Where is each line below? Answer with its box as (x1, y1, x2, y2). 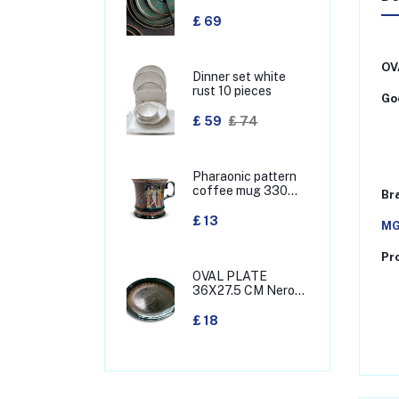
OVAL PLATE (192, 268, 268, 283)
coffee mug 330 (192, 183, 289, 198)
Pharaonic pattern (192, 168, 297, 183)
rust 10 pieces (192, 83, 273, 98)
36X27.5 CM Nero (192, 282, 296, 297)
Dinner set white (192, 69, 287, 84)
